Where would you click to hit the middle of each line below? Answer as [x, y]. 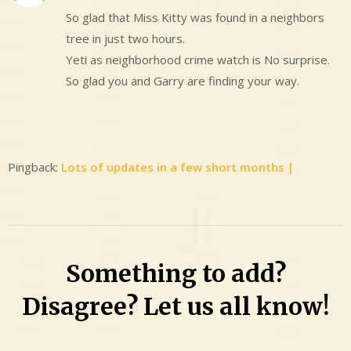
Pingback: [34, 166]
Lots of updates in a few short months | [177, 166]
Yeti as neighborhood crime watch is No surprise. [198, 60]
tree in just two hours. [125, 39]
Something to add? [175, 274]
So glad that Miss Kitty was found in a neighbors [195, 18]
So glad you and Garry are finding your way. [183, 81]
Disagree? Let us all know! [175, 307]
